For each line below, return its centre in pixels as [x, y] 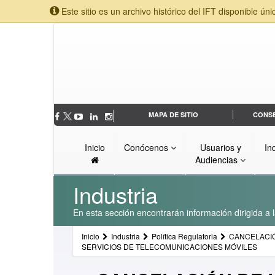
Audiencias [218, 160]
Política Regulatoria [184, 236]
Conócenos [147, 148]
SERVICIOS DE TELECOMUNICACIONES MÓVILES [169, 247]
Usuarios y [220, 148]
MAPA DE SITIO [173, 115]
